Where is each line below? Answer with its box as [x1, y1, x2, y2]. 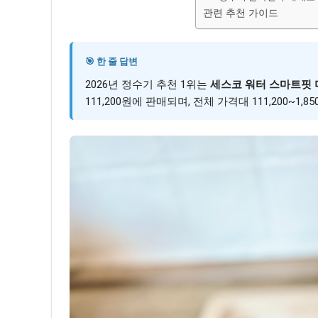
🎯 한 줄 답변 [85, 55, 138, 67]
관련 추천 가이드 [202, 6, 278, 19]
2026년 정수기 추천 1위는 [85, 77, 210, 91]
